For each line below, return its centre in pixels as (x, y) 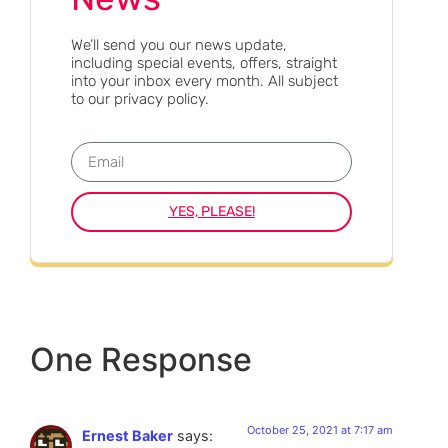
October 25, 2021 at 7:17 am (320, 430)
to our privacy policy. (140, 99)
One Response (141, 360)
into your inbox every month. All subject (204, 81)
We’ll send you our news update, (179, 45)
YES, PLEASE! (211, 212)
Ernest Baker (127, 436)
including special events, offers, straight (204, 63)
